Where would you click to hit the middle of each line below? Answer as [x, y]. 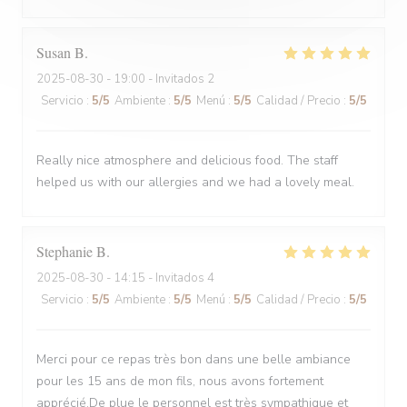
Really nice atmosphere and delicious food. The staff [187, 160]
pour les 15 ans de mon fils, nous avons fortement [180, 381]
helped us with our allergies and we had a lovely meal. [195, 182]
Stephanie [65, 251]
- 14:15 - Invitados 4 [159, 278]
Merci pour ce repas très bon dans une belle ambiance [194, 359]
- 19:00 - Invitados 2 [159, 79]
